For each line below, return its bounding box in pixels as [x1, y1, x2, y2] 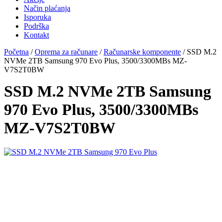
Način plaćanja [24, 3, 70, 12]
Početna [4, 47, 29, 56]
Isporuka [24, 12, 51, 21]
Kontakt [24, 30, 49, 39]
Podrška [24, 21, 49, 30]
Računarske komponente [104, 47, 181, 56]
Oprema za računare [35, 47, 98, 56]
